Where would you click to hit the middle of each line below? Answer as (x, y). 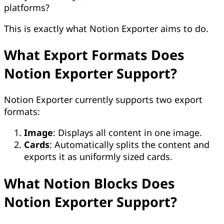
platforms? (27, 7)
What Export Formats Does (94, 55)
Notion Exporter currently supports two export (103, 100)
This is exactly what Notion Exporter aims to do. (106, 28)
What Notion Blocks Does (89, 183)
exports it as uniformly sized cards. (98, 157)
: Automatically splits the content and (129, 145)
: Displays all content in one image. (127, 133)
